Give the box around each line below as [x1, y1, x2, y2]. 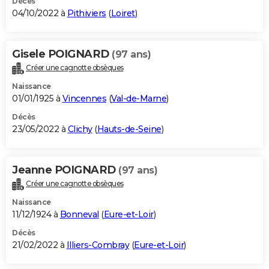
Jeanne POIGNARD [12, 163, 118, 177]
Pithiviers [67, 8, 106, 19]
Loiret [110, 8, 135, 19]
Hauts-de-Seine [97, 124, 162, 135]
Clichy [67, 124, 92, 135]
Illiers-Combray [66, 239, 129, 250]
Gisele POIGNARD [12, 47, 112, 61]
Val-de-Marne [111, 93, 166, 104]
